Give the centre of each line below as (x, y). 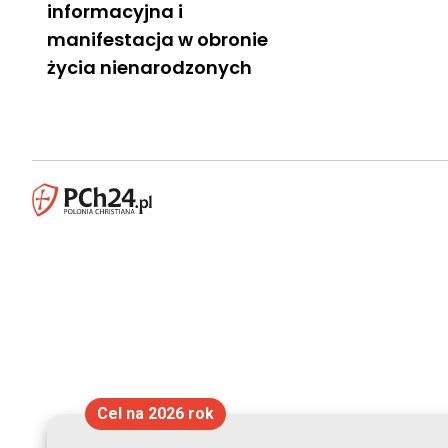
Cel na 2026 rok (155, 413)
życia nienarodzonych (149, 67)
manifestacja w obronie (157, 39)
